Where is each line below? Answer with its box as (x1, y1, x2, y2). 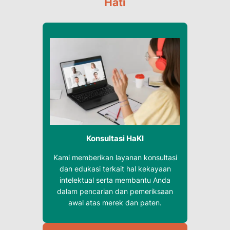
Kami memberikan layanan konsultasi (53, 153, 177, 162)
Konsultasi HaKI (86, 133, 144, 143)
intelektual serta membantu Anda (60, 176, 170, 185)
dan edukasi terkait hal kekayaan (59, 164, 171, 174)
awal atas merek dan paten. (68, 198, 162, 207)
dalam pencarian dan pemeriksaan (57, 187, 173, 196)
